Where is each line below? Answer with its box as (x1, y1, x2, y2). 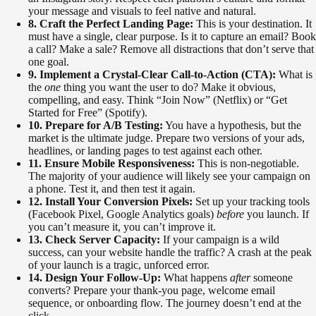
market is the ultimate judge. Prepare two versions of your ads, (28, 132, 305, 145)
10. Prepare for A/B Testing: (28, 119, 163, 132)
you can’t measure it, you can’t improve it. (28, 221, 216, 233)
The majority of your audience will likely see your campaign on (28, 170, 310, 183)
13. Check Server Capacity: (28, 233, 160, 246)
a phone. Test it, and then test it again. (28, 183, 195, 195)
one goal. (28, 56, 69, 68)
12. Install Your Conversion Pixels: (28, 195, 193, 208)
